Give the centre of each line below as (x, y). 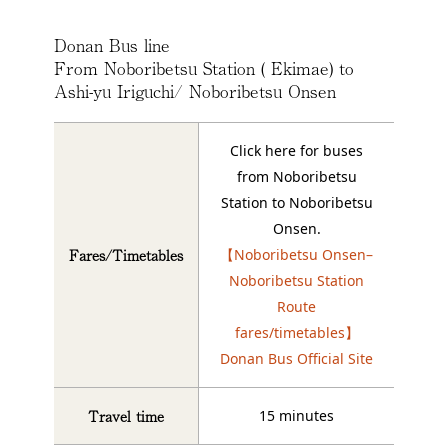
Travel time (126, 415)
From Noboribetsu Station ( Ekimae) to (204, 67)
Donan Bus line (112, 44)
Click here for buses (296, 150)
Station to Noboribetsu (296, 202)
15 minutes (296, 415)
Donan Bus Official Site (296, 358)
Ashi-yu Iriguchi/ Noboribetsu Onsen (195, 90)
